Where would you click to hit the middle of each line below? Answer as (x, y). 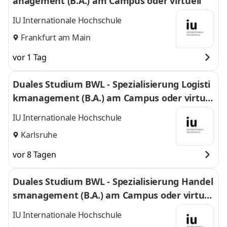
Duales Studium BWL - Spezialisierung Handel (113, 181)
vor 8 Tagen (34, 155)
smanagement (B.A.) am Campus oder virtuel (112, 195)
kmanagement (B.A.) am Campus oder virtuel (113, 98)
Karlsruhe (39, 135)
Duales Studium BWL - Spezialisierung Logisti (111, 84)
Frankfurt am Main (56, 37)
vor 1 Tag (30, 57)
